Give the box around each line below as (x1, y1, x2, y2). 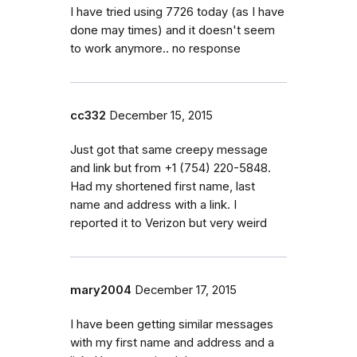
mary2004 (70, 282, 131, 297)
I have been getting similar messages (70, 316, 273, 331)
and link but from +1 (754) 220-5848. (70, 160, 271, 175)
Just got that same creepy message (70, 142, 268, 157)
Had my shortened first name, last (70, 178, 255, 194)
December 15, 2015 (109, 108, 213, 123)
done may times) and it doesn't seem (70, 22, 275, 37)
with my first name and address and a (70, 335, 274, 350)
